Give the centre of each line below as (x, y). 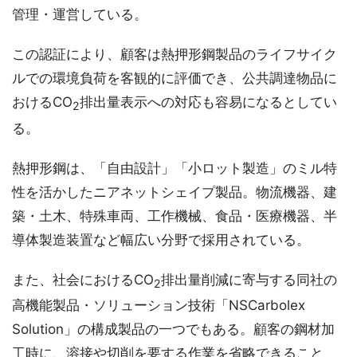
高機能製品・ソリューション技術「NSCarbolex (159, 305)
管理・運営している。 (80, 15)
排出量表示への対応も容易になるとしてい (208, 102)
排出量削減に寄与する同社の (249, 279)
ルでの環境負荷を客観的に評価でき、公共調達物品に (175, 78)
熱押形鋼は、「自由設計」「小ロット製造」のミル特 (175, 168)
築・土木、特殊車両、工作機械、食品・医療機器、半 (175, 216)
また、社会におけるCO (83, 279)
